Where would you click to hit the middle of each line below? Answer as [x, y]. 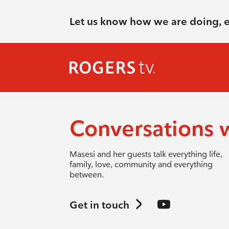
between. [86, 175]
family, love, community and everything [141, 164]
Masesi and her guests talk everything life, [146, 154]
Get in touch [99, 205]
